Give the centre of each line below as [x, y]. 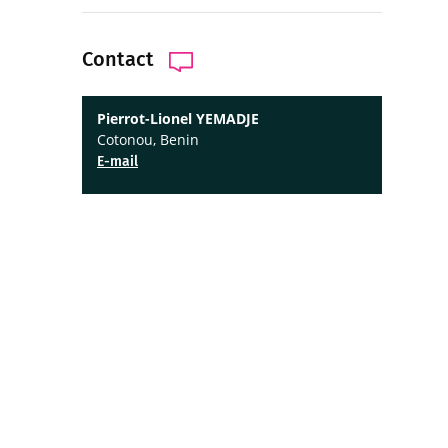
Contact [118, 59]
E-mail [117, 161]
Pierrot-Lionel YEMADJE [178, 118]
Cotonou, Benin [148, 139]
